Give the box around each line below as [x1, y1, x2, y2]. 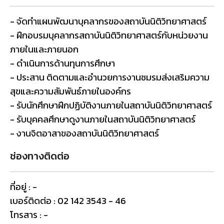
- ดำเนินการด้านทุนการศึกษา [10, 56, 117, 70]
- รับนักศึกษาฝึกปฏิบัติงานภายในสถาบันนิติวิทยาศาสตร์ [10, 98, 212, 112]
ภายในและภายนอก [10, 42, 78, 56]
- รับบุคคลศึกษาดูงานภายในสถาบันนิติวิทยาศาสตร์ [10, 112, 195, 126]
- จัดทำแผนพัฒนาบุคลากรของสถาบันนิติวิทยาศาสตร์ [10, 14, 206, 28]
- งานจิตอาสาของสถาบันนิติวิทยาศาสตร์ [10, 126, 159, 140]
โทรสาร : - [10, 207, 48, 221]
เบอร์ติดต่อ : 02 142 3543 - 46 [10, 193, 126, 207]
